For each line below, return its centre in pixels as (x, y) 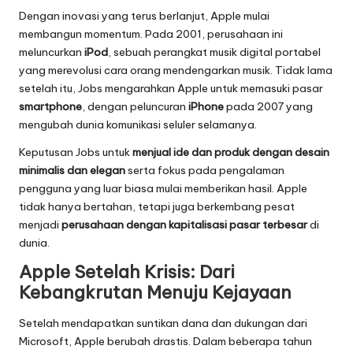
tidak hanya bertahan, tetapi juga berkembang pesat (157, 207)
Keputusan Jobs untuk (76, 152)
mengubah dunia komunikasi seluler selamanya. (138, 125)
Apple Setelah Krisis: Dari (127, 272)
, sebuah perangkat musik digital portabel (214, 52)
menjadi (40, 225)
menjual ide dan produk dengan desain (231, 152)
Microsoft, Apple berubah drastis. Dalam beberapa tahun (165, 341)
